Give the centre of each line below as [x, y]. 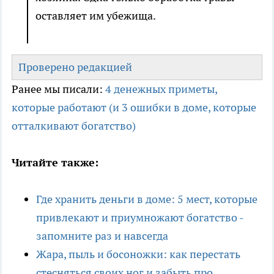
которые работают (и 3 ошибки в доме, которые [134, 108]
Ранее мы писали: [58, 89]
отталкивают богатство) [74, 126]
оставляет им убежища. [96, 16]
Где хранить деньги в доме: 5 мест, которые [147, 199]
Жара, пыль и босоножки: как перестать [138, 254]
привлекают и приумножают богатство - [140, 218]
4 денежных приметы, [161, 89]
